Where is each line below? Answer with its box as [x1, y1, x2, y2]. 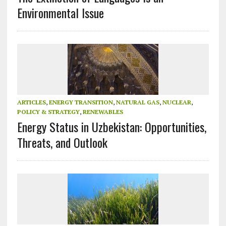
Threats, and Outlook [17, 133, 107, 152]
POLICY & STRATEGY [17, 108, 80, 116]
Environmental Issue [17, 4, 104, 22]
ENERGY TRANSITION [48, 98, 113, 106]
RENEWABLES [82, 108, 123, 116]
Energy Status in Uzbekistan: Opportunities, [17, 118, 206, 136]
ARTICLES [17, 98, 46, 106]
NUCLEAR [162, 98, 191, 106]
